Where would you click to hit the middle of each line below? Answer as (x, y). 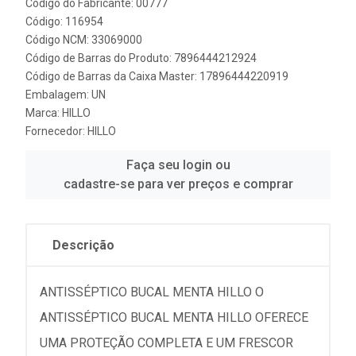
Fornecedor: (56, 131)
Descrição (83, 245)
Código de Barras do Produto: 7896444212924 (141, 58)
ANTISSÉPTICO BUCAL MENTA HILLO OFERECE (174, 317)
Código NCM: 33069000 (84, 40)
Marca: (44, 113)
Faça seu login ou (178, 165)
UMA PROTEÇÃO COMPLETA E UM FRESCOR (166, 343)
